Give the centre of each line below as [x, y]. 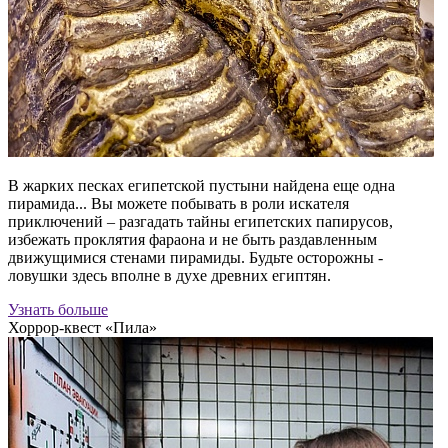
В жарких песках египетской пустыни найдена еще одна [201, 186]
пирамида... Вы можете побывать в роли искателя [178, 204]
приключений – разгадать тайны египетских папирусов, [200, 222]
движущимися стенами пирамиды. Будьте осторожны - [195, 258]
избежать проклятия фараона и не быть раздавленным [192, 240]
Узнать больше [58, 310]
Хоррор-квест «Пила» [82, 328]
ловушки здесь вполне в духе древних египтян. [169, 276]
